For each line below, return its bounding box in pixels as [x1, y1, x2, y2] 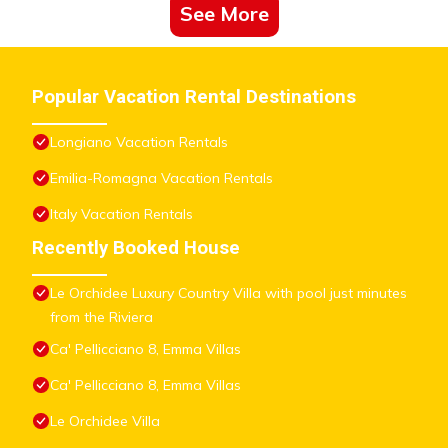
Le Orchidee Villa [50, 411, 160, 430]
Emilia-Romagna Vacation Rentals [50, 168, 273, 187]
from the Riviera [50, 307, 153, 326]
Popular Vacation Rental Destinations [32, 85, 356, 108]
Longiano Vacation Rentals [50, 132, 228, 151]
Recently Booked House [32, 236, 240, 259]
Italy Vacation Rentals [50, 204, 193, 223]
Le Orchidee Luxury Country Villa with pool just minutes [50, 283, 407, 302]
